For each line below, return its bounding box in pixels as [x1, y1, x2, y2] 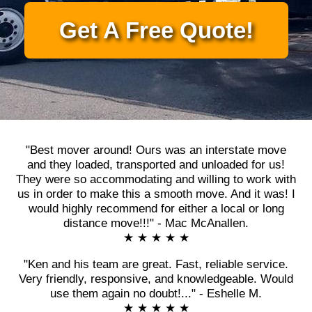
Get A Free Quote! [58, 17, 253, 43]
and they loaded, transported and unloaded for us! [27, 158, 285, 171]
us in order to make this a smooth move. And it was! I [17, 187, 295, 201]
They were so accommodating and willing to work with [16, 173, 296, 186]
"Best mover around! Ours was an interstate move [26, 143, 286, 157]
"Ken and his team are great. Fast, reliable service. [24, 258, 288, 271]
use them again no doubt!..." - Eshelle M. [50, 287, 262, 300]
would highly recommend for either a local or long [28, 202, 284, 215]
